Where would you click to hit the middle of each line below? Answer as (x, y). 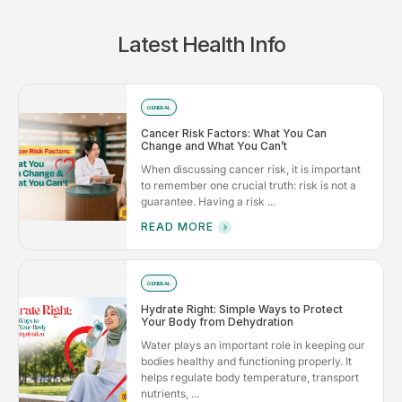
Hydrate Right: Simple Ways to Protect (242, 309)
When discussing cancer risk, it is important (251, 169)
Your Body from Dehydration (217, 321)
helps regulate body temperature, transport (250, 377)
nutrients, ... (170, 393)
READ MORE (177, 226)
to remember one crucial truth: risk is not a (249, 185)
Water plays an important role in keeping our (253, 345)
